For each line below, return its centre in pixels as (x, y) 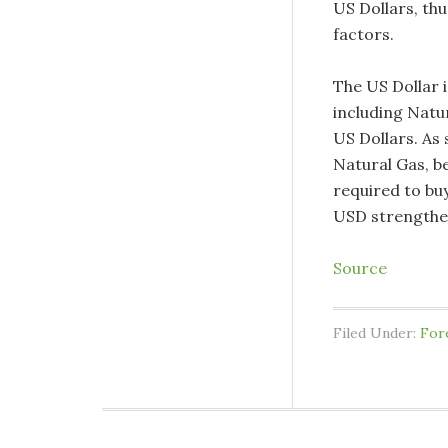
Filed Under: (376, 333)
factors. (363, 34)
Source (360, 268)
